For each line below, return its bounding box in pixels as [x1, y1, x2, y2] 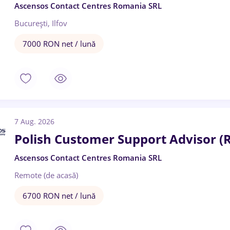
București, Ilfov [14, 18, 67, 28]
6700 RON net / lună [23, 190, 95, 201]
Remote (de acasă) [14, 170, 78, 180]
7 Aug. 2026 [14, 117, 54, 126]
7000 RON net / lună [23, 39, 95, 49]
